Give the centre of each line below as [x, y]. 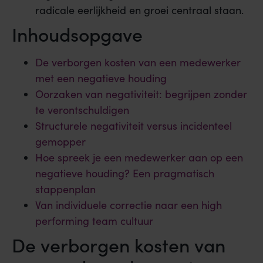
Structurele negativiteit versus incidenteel [134, 125]
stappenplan [65, 189]
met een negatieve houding [101, 78]
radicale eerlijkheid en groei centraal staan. [139, 10]
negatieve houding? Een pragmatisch [125, 173]
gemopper [60, 141]
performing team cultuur [94, 220]
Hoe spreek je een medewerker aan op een [139, 157]
